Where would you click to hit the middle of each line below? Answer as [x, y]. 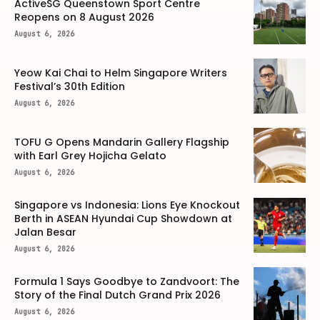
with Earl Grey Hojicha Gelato [90, 156]
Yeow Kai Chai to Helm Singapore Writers [121, 72]
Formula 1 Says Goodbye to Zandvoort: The [127, 281]
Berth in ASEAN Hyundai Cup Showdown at [123, 219]
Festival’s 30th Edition [70, 86]
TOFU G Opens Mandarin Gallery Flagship [122, 142]
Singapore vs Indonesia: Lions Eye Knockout [127, 205]
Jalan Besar [45, 232]
